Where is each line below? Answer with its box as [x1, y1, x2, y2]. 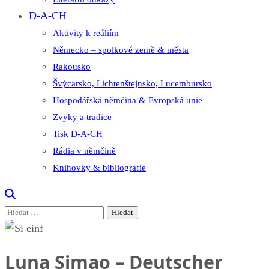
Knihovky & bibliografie [53, 163, 146, 172]
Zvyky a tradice [53, 112, 112, 122]
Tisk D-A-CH [53, 129, 103, 139]
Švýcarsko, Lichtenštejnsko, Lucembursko [53, 79, 212, 88]
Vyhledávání [4, 205, 58, 217]
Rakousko [53, 62, 91, 71]
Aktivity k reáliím [53, 28, 119, 38]
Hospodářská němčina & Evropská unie [53, 95, 202, 105]
